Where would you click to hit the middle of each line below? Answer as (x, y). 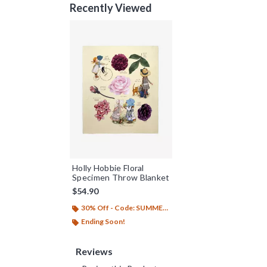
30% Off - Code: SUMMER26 (122, 208)
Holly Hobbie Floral (108, 168)
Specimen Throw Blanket (121, 178)
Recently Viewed (111, 8)
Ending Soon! (103, 222)
